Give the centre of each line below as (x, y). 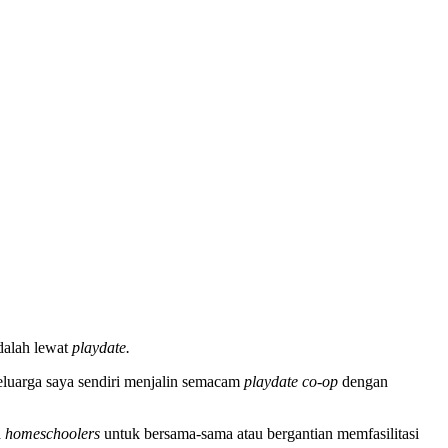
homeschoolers (52, 434)
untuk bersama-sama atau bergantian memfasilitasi (259, 434)
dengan (363, 382)
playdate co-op (291, 382)
